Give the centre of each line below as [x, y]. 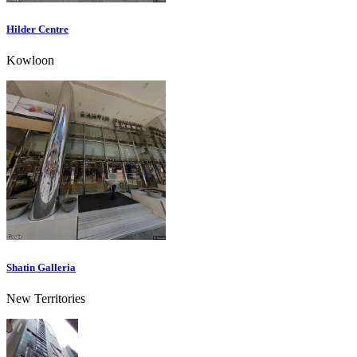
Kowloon [30, 61]
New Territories [46, 298]
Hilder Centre [37, 29]
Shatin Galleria [41, 267]
